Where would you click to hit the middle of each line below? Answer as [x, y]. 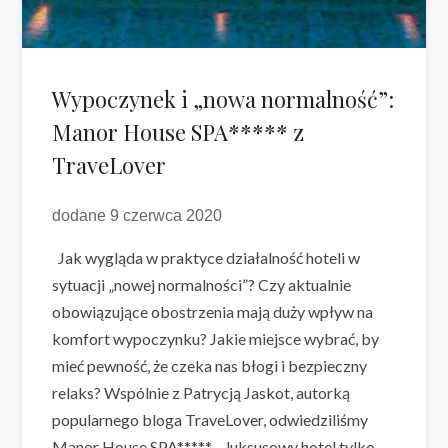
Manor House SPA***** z [178, 132]
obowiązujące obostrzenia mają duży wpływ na [213, 312]
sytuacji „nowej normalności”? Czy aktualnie [202, 285]
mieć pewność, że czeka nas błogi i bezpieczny [210, 366]
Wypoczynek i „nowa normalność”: [223, 99]
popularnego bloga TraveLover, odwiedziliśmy [210, 420]
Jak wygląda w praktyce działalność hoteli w [206, 258]
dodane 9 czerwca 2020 [137, 216]
